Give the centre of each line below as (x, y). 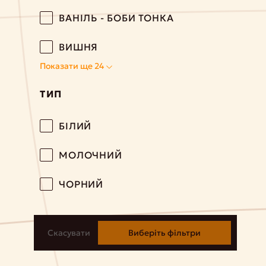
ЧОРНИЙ (81, 184)
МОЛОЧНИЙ (91, 155)
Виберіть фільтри (164, 233)
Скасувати (69, 233)
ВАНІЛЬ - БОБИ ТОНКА (116, 18)
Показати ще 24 (73, 66)
